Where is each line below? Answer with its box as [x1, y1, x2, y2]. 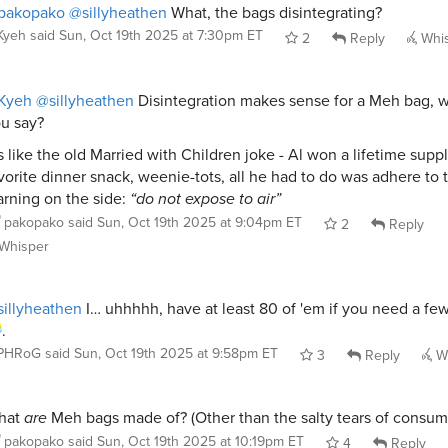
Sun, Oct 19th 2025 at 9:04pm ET [97, 211, 302, 232]
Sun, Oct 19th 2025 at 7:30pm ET [59, 25, 263, 46]
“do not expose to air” [130, 186, 281, 210]
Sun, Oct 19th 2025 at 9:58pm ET [74, 342, 278, 363]
